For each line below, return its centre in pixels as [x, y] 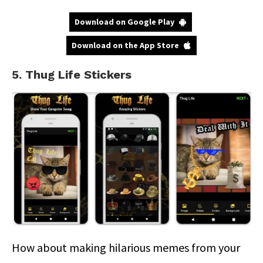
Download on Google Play [124, 21]
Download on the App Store [125, 45]
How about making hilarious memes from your [126, 247]
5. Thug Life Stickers [72, 74]
